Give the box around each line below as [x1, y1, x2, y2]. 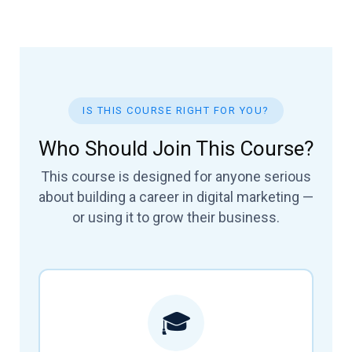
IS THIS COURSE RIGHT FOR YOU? [82, 104, 269, 116]
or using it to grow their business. [72, 208, 280, 225]
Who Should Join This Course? [38, 136, 313, 160]
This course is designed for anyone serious [41, 167, 311, 185]
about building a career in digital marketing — [38, 188, 313, 205]
